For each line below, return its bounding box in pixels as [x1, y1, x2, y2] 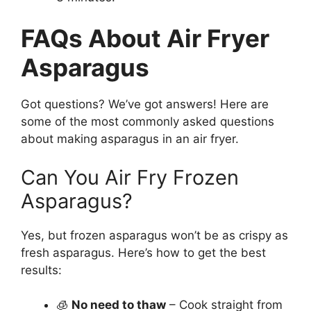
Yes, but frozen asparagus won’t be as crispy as [21, 228, 288, 242]
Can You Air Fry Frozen [21, 165, 239, 190]
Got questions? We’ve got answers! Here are [21, 97, 269, 112]
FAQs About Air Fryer [21, 24, 269, 53]
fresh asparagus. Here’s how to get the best [21, 245, 266, 260]
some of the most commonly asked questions [21, 115, 274, 129]
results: [21, 262, 62, 277]
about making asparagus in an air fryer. [21, 132, 239, 146]
